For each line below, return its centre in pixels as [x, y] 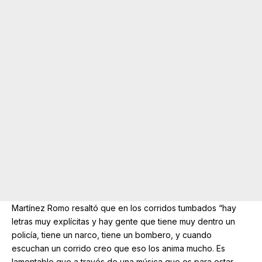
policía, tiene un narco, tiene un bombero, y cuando [112, 235]
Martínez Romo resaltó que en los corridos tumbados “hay [124, 208]
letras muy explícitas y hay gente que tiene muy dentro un [123, 221]
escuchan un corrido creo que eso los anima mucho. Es [118, 248]
